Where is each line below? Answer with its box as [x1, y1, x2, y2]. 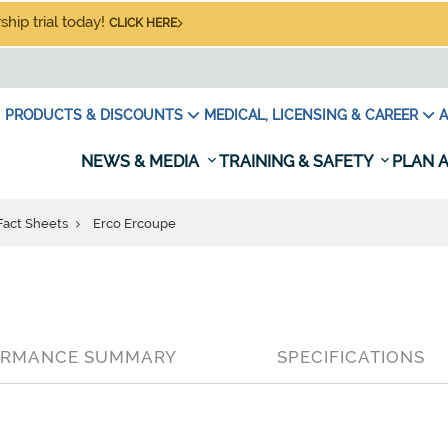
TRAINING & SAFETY [219, 152, 376, 171]
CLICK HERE [109, 16, 177, 30]
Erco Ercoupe [93, 216, 176, 231]
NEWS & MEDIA [81, 152, 203, 171]
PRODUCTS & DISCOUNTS [5, 107, 183, 123]
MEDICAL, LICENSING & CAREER [204, 107, 418, 123]
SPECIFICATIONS [276, 347, 425, 367]
